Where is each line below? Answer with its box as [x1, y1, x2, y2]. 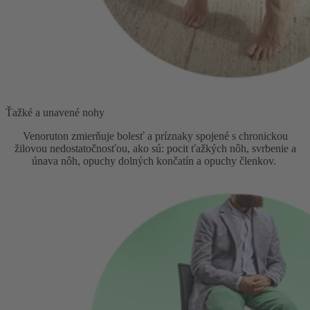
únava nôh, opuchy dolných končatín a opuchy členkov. [31, 154, 279, 167]
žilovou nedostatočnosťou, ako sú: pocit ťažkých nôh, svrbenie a [14, 142, 296, 154]
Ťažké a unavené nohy [6, 106, 104, 118]
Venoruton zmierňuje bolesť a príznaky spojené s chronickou [22, 129, 288, 142]
